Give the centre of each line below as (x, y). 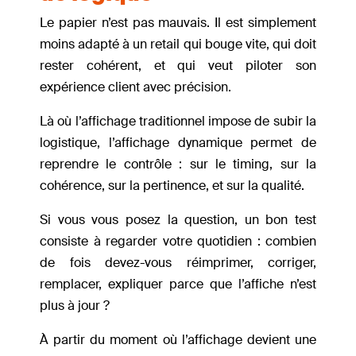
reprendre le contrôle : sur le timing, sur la (178, 164)
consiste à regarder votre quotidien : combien (178, 242)
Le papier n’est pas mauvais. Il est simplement (178, 23)
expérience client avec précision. (137, 87)
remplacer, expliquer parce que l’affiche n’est (178, 284)
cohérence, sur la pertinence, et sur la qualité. (172, 186)
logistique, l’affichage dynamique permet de (178, 143)
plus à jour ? (76, 306)
